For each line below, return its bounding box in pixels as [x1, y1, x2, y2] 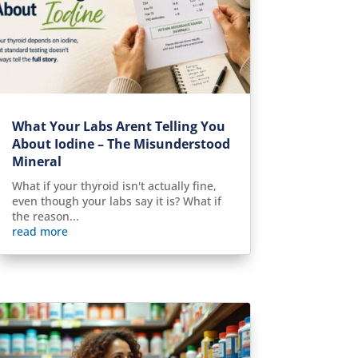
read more [11, 223, 68, 239]
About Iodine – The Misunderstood [11, 134, 230, 153]
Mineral [11, 152, 62, 170]
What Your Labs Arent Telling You [11, 117, 225, 135]
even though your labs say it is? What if [11, 193, 221, 209]
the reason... [11, 208, 79, 224]
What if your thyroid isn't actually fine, [11, 177, 217, 193]
